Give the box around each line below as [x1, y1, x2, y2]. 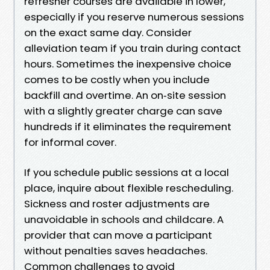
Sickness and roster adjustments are [24, 196, 210, 211]
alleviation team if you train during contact [24, 40, 241, 55]
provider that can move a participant [24, 227, 212, 242]
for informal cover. [24, 134, 116, 149]
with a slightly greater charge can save [24, 103, 222, 118]
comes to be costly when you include [24, 72, 210, 87]
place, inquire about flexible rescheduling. [24, 180, 233, 195]
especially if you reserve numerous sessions [24, 9, 244, 24]
